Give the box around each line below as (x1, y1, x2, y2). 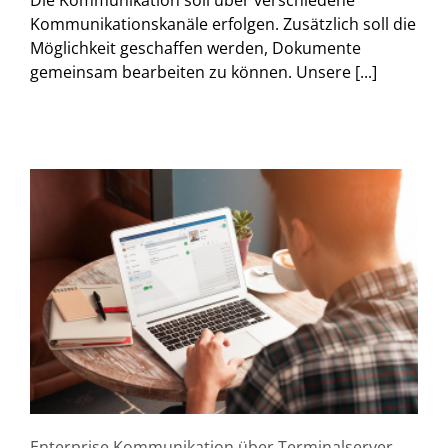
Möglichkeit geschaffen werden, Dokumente (30, 36, 361, 59)
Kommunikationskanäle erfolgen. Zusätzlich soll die (30, 12, 416, 35)
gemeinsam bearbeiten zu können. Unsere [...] (30, 60, 377, 83)
